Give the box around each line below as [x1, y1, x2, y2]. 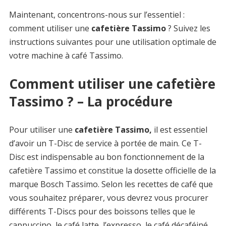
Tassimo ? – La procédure [9, 92, 173, 110]
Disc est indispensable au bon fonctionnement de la [9, 151, 204, 162]
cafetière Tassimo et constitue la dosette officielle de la [9, 164, 216, 176]
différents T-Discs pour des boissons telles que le [9, 205, 195, 217]
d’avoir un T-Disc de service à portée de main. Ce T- [9, 137, 202, 149]
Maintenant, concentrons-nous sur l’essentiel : [9, 9, 185, 20]
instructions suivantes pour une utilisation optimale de [9, 36, 216, 47]
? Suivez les [165, 22, 210, 34]
